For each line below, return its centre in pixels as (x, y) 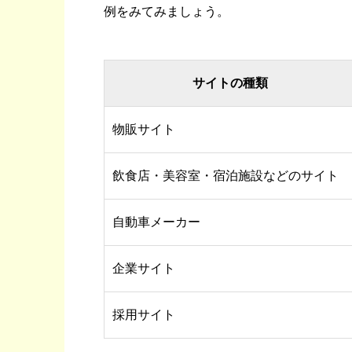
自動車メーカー (156, 222)
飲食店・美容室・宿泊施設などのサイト (225, 176)
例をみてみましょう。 (167, 12)
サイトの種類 (230, 83)
